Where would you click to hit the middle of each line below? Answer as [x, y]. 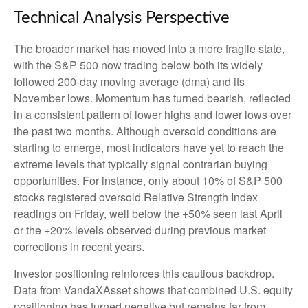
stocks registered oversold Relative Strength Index [136, 197]
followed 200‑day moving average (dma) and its [129, 81]
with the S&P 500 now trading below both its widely [138, 65]
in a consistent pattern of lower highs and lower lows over [153, 114]
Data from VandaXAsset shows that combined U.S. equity [153, 289]
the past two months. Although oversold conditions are [145, 131]
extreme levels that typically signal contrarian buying [141, 164]
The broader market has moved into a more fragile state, [149, 48]
